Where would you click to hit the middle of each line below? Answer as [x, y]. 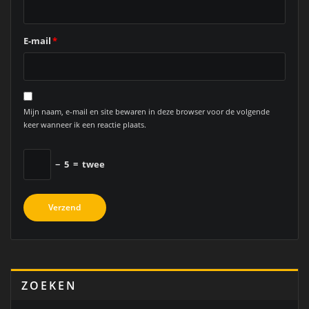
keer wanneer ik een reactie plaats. [84, 124]
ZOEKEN [49, 286]
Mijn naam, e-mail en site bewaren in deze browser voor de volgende [146, 111]
